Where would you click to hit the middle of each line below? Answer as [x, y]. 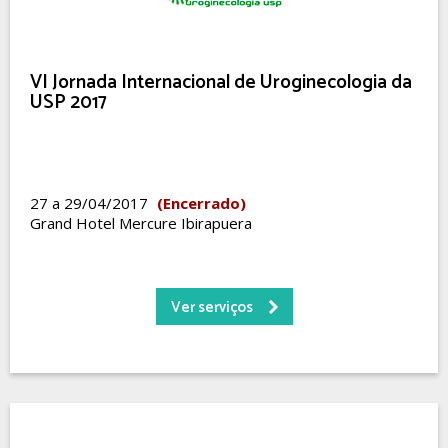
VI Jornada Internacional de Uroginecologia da [221, 82]
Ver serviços [211, 307]
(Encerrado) [201, 203]
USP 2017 [68, 102]
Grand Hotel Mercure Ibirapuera [141, 223]
